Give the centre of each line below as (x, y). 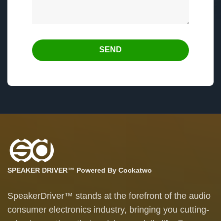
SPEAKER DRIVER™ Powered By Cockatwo (80, 170)
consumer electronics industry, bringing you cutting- (108, 209)
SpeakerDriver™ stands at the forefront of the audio (109, 196)
